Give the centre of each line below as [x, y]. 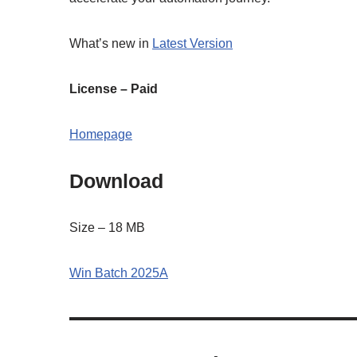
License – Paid [114, 88]
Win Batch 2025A [119, 273]
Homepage [101, 134]
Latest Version [192, 43]
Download [116, 180]
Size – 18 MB [107, 227]
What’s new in [111, 43]
